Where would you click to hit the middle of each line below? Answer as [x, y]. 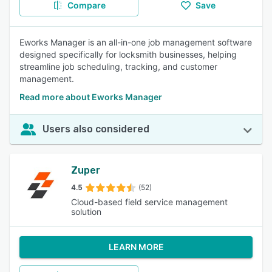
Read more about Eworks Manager [91, 97]
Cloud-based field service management [149, 202]
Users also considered [96, 129]
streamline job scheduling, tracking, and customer [118, 66]
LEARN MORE [136, 247]
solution [86, 212]
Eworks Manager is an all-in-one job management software [136, 42]
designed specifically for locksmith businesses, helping [128, 54]
